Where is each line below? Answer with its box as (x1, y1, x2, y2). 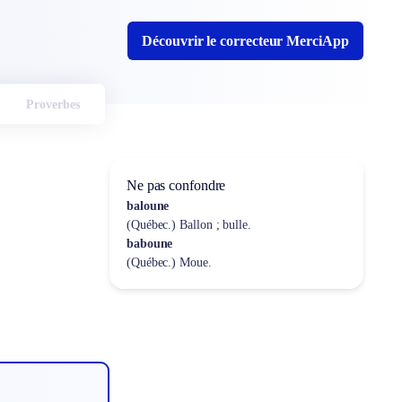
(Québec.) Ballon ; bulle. (126, 218, 251, 232)
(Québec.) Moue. (126, 256, 212, 269)
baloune (126, 199, 170, 213)
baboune (126, 237, 173, 250)
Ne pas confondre (126, 178, 226, 193)
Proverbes (25, 97, 80, 111)
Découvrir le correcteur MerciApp (142, 33, 349, 48)
